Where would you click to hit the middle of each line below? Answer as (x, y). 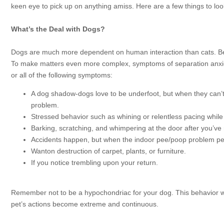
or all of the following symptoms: (62, 75)
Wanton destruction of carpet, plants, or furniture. (108, 151)
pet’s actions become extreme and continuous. (85, 204)
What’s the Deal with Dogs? (58, 29)
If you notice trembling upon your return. (94, 162)
